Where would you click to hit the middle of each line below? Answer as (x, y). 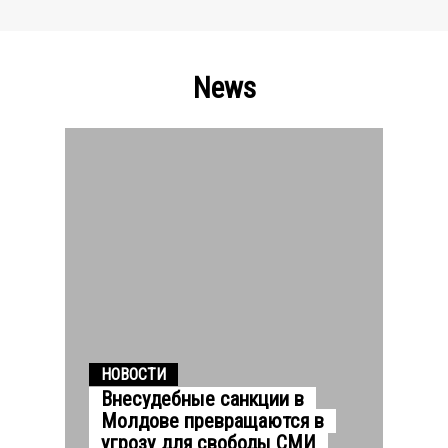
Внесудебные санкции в (202, 398)
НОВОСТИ (133, 374)
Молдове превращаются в (212, 420)
